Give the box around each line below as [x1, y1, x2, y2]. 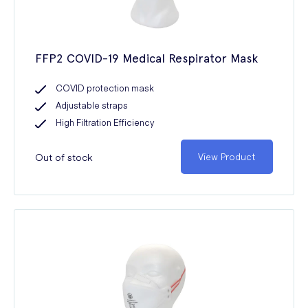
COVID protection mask [56, 82, 154, 93]
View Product [198, 151, 256, 162]
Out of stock [35, 150, 92, 164]
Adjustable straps [56, 99, 128, 111]
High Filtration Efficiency [56, 116, 155, 128]
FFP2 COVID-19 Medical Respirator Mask [35, 51, 258, 65]
